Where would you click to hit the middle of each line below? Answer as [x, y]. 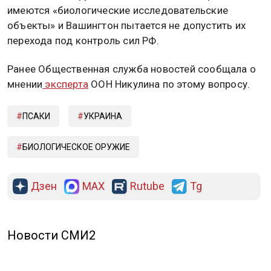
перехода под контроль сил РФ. [83, 40]
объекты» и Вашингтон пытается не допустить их [127, 25]
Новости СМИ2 [51, 236]
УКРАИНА [103, 116]
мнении [25, 84]
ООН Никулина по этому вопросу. [169, 84]
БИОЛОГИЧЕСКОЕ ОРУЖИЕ [76, 147]
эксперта [66, 84]
